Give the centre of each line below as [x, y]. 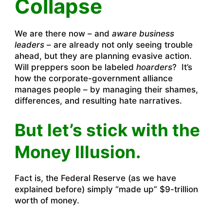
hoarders [154, 67]
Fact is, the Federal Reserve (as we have [95, 178]
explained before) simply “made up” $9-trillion [106, 189]
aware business [143, 34]
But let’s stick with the [107, 130]
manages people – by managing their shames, [106, 90]
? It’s [182, 67]
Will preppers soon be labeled [75, 67]
